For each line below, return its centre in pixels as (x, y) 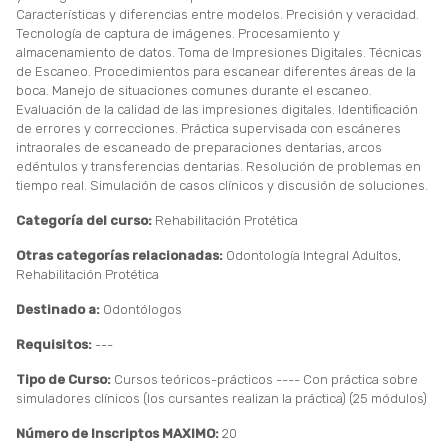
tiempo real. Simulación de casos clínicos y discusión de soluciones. (222, 185)
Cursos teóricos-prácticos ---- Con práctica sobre (266, 379)
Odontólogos (141, 309)
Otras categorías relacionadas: (121, 255)
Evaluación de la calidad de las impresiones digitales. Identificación (217, 109)
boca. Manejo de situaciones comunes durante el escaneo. (194, 90)
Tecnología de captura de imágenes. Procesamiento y (178, 33)
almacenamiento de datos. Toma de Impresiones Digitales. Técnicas (219, 52)
